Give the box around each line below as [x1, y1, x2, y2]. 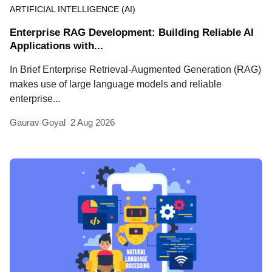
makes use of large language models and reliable [10, 78, 222, 89]
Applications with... [10, 39, 103, 52]
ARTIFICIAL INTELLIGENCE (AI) [10, 4, 135, 14]
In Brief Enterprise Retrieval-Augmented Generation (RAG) [10, 64, 261, 75]
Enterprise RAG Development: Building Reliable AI [10, 26, 254, 38]
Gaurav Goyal [10, 117, 66, 127]
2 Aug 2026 [70, 117, 115, 127]
